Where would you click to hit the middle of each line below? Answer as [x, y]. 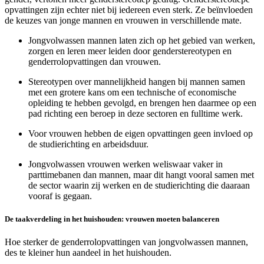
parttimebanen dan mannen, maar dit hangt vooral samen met [141, 174]
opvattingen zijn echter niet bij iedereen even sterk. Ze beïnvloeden [129, 9]
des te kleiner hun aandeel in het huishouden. [89, 252]
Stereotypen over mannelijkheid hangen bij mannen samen [137, 81]
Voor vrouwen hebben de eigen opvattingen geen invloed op [141, 133]
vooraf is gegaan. [61, 196]
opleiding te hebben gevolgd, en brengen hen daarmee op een [142, 103]
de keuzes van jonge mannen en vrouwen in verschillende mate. [124, 20]
